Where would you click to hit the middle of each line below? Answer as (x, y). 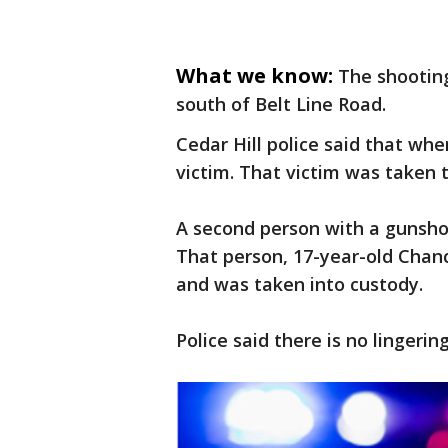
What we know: (254, 75)
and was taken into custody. (299, 284)
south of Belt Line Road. (283, 104)
